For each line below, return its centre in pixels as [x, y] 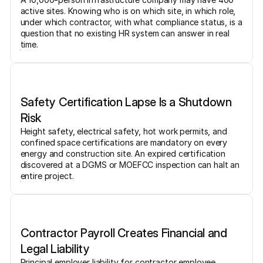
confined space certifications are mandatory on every [124, 142]
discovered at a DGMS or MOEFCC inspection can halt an [130, 164]
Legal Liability [55, 249]
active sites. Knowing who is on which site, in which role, [128, 11]
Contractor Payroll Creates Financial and [124, 233]
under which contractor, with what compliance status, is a [131, 22]
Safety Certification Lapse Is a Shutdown [126, 102]
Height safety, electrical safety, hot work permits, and [124, 131]
